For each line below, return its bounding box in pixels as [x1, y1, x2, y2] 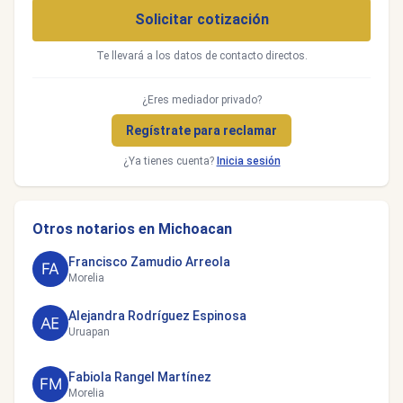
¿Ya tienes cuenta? [122, 155, 217, 167]
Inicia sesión [216, 155, 281, 167]
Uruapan [68, 326, 110, 338]
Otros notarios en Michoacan [32, 220, 232, 237]
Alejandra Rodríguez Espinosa [68, 309, 246, 323]
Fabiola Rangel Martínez [68, 370, 211, 384]
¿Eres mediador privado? [141, 94, 262, 106]
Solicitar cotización [134, 11, 269, 28]
